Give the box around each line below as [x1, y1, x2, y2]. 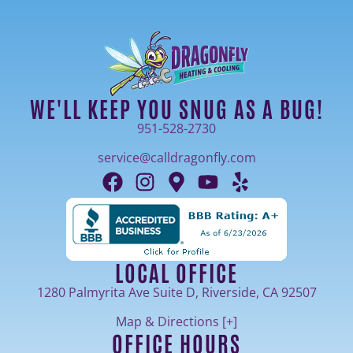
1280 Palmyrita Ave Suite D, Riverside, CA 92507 [36, 283, 317, 301]
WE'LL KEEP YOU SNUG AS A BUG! [29, 93, 324, 122]
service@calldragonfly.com [97, 148, 256, 166]
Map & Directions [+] [116, 312, 237, 330]
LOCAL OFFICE [115, 257, 238, 286]
